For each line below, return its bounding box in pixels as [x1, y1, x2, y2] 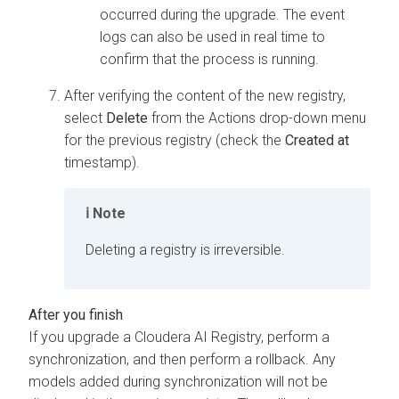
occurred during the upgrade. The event [100, 5, 345, 23]
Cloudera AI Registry [134, 328, 261, 346]
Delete [106, 109, 148, 126]
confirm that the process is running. [100, 50, 319, 68]
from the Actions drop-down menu [148, 109, 366, 126]
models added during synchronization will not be [28, 372, 328, 390]
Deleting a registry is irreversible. [85, 240, 285, 258]
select [64, 109, 106, 126]
